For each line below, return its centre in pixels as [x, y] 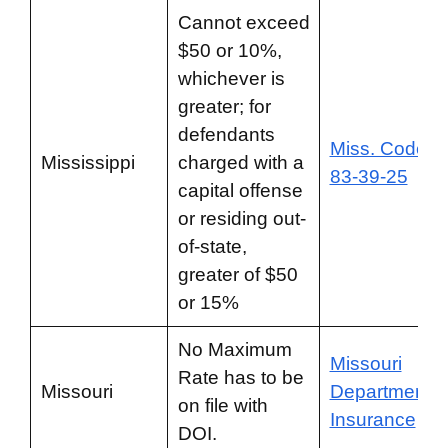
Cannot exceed [243, 22]
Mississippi [87, 162]
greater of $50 [237, 274]
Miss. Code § [386, 148]
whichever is [231, 78]
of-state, [212, 246]
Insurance [372, 419]
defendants [226, 134]
